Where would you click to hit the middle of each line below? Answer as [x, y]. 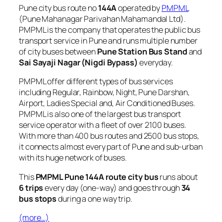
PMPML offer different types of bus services [96, 82]
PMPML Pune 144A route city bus [97, 177]
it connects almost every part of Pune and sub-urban [111, 147]
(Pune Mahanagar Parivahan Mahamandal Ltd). [102, 19]
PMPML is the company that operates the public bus [110, 30]
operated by [139, 8]
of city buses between [58, 52]
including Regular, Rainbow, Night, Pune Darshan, [105, 92]
